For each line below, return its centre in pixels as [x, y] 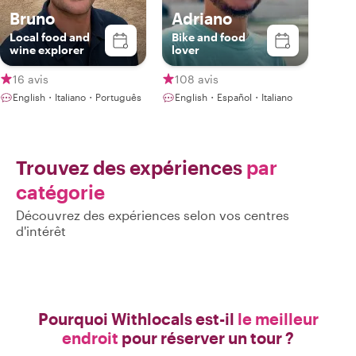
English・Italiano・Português [77, 97]
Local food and [50, 37]
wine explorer [47, 50]
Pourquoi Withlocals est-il [137, 319]
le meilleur [278, 319]
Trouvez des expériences [131, 167]
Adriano [202, 18]
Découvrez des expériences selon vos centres [153, 215]
